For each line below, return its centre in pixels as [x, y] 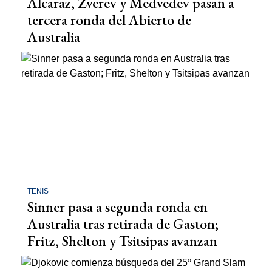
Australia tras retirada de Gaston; [123, 223]
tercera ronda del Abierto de [109, 20]
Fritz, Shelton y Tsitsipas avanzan [122, 240]
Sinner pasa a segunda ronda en [117, 206]
